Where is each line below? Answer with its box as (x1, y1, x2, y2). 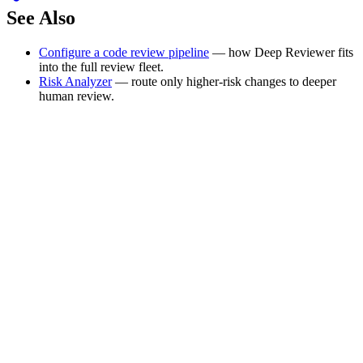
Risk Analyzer (39, 74, 112, 88)
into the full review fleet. (39, 59, 164, 74)
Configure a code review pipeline (39, 45, 209, 59)
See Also (6, 6, 75, 28)
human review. (39, 88, 114, 103)
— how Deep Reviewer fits (209, 45, 353, 59)
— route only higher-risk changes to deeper (112, 74, 336, 88)
